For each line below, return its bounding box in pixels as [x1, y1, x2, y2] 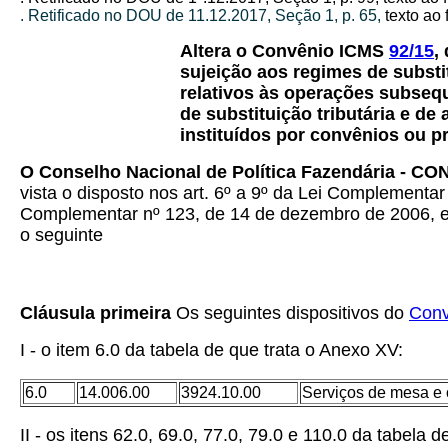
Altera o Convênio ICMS [180, 41, 389, 61]
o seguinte [20, 225, 103, 245]
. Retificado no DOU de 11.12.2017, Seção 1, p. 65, [20, 7, 385, 24]
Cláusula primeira [20, 303, 171, 323]
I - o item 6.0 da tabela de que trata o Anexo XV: [20, 340, 403, 360]
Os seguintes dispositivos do [171, 303, 409, 323]
